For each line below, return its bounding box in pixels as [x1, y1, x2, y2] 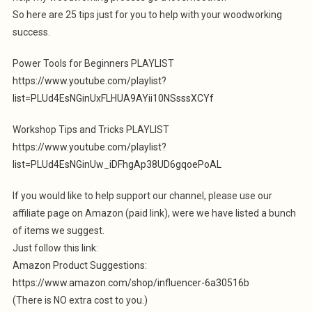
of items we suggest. [12, 225, 104, 236]
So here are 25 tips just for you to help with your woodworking [12, 9, 282, 20]
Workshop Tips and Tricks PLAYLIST [12, 124, 169, 135]
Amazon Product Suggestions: [12, 260, 147, 271]
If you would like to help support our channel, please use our [12, 190, 272, 201]
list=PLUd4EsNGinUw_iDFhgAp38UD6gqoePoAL [12, 159, 221, 170]
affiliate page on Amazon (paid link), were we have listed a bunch [12, 208, 296, 219]
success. [12, 26, 50, 38]
